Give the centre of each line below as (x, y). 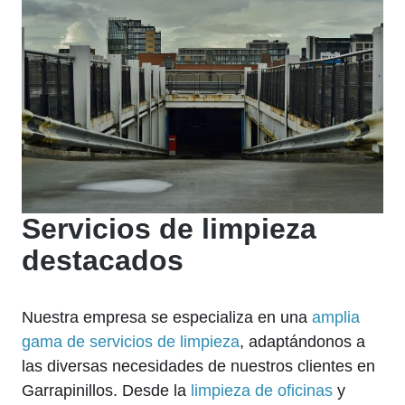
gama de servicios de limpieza (131, 342)
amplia (336, 318)
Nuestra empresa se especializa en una (167, 318)
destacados (103, 261)
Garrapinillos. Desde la (106, 391)
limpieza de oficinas (262, 391)
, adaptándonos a (302, 342)
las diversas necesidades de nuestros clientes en (198, 367)
